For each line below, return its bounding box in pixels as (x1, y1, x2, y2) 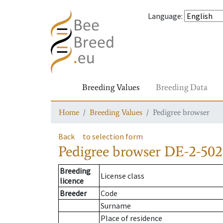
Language (148, 11, 181, 21)
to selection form (83, 131, 143, 141)
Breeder (60, 188, 87, 199)
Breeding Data (156, 82, 208, 93)
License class (101, 171, 144, 181)
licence (60, 176, 84, 186)
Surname (101, 201, 131, 211)
